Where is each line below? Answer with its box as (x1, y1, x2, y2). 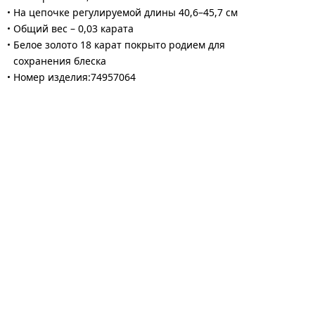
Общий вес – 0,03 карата (13, 22, 134, 36)
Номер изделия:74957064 (13, 70, 136, 84)
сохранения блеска (13, 54, 107, 68)
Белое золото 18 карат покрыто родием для (13, 38, 226, 52)
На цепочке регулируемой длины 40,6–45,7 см (13, 6, 238, 20)
